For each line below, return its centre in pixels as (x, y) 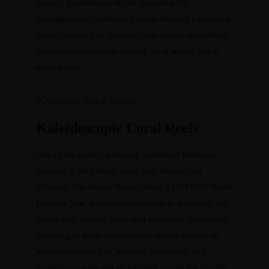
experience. (58, 67)
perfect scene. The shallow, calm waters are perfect (131, 35)
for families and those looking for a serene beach (128, 51)
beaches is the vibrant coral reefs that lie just (119, 171)
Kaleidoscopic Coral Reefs (117, 128)
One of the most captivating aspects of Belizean (125, 154)
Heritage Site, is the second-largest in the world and (132, 203)
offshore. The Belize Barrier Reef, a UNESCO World (134, 187)
